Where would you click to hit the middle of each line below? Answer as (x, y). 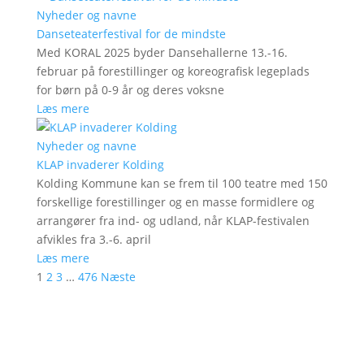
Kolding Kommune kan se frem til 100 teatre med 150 (182, 183)
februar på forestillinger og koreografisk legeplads (173, 71)
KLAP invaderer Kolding (100, 164)
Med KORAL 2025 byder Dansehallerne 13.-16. (162, 52)
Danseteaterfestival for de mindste (131, 33)
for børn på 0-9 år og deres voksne (130, 89)
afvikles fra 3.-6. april (93, 239)
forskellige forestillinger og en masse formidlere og (175, 201)
